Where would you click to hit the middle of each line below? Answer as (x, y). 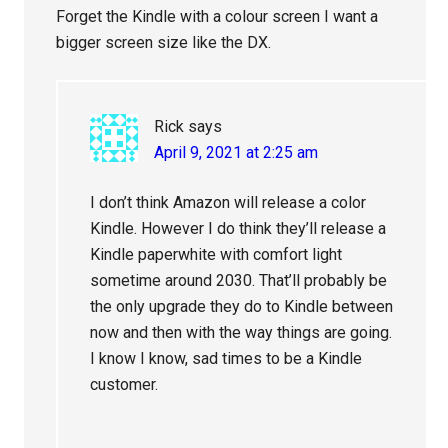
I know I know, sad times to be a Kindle (226, 359)
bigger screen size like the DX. (164, 43)
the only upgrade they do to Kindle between (242, 307)
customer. (124, 385)
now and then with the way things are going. (241, 333)
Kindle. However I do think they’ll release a (238, 229)
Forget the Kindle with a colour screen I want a (217, 17)
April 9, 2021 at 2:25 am (236, 153)
